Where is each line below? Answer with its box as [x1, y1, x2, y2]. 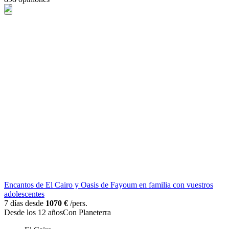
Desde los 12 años [4, 208, 63, 217]
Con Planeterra [63, 208, 111, 217]
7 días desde [4, 199, 45, 208]
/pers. [68, 199, 87, 208]
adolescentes [4, 190, 44, 199]
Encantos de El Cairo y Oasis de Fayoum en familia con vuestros [4, 180, 213, 190]
